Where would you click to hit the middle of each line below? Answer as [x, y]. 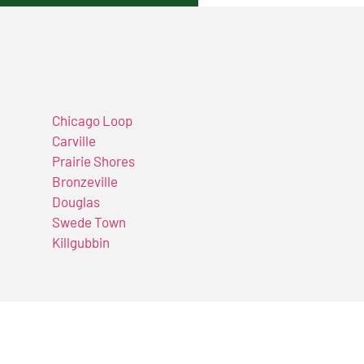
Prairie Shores [93, 161]
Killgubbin [80, 243]
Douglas [76, 202]
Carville [74, 141]
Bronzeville [84, 182]
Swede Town [89, 222]
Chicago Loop [92, 121]
